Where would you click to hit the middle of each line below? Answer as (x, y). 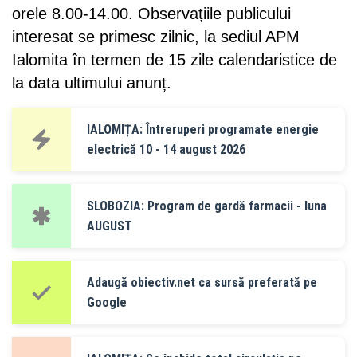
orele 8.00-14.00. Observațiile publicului (151, 13)
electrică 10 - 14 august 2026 (166, 149)
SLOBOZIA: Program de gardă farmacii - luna (207, 206)
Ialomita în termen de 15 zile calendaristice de (175, 59)
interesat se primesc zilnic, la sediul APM (156, 36)
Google (107, 302)
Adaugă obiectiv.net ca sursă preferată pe (202, 282)
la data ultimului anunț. (92, 82)
